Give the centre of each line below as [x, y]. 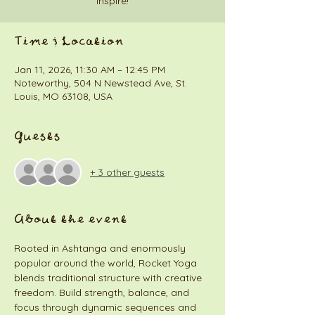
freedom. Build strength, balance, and [103, 292]
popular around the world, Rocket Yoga [107, 263]
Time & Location [69, 43]
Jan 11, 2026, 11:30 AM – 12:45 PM [90, 70]
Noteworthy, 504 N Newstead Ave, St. [101, 83]
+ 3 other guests [127, 172]
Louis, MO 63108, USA [63, 96]
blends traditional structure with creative [109, 278]
